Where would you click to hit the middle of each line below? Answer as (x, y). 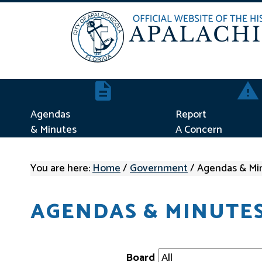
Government (159, 168)
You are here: (61, 168)
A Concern (199, 130)
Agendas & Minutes (135, 86)
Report (191, 115)
